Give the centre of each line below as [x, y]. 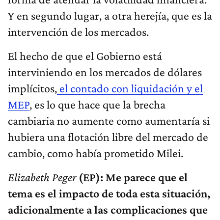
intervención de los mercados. [78, 31]
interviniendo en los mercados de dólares [105, 72]
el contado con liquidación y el [130, 88]
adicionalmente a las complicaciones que [108, 209]
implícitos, [32, 88]
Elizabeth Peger [42, 177]
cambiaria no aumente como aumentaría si [109, 120]
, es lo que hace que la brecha [97, 104]
